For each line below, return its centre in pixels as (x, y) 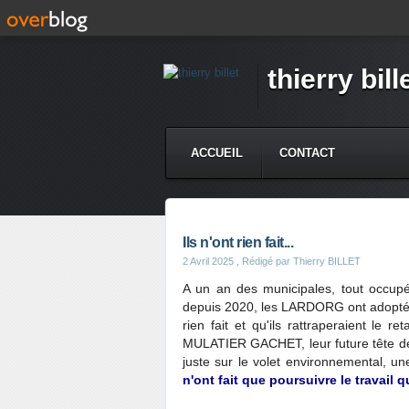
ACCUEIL (217, 153)
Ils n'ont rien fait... (238, 242)
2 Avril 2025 (208, 261)
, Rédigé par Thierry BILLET (297, 261)
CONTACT (307, 153)
